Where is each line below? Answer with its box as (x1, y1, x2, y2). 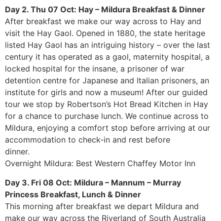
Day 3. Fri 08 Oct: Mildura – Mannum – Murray (5, 177, 181, 187)
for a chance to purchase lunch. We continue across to (5, 111, 209, 121)
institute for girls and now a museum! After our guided (5, 87, 208, 98)
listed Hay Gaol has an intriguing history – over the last (5, 40, 210, 50)
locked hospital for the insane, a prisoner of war (5, 64, 184, 74)
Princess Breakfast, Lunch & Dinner (5, 189, 141, 199)
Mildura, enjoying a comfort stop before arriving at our (5, 123, 210, 133)
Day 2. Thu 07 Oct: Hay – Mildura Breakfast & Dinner (5, 4, 205, 15)
